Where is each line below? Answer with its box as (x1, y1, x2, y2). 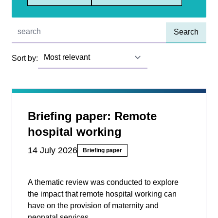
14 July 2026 (28, 145, 77, 156)
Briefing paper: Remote (28, 109, 157, 123)
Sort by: (12, 54, 38, 62)
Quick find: (11, 22, 48, 31)
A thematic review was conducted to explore (28, 178, 179, 187)
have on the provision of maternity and (28, 201, 159, 210)
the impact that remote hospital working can (28, 190, 177, 199)
